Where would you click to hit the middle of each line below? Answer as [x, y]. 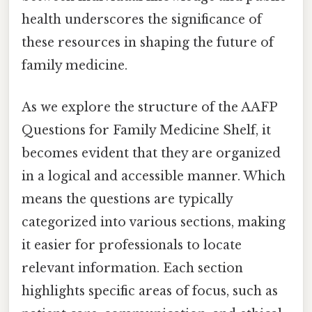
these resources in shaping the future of [148, 43]
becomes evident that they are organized [151, 153]
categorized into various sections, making [154, 222]
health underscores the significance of [142, 20]
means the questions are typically [127, 199]
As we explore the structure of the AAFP [149, 107]
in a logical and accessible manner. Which [154, 176]
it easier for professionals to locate [132, 245]
